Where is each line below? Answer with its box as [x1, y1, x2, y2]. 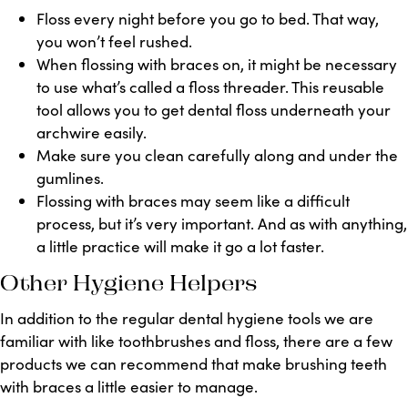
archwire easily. [36, 122, 147, 143]
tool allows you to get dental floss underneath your [36, 99, 391, 120]
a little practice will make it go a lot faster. [36, 236, 324, 257]
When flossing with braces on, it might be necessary [36, 54, 397, 75]
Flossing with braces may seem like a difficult [36, 190, 350, 211]
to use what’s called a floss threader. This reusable [36, 76, 384, 97]
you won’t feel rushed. [36, 31, 192, 52]
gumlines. [36, 168, 104, 189]
